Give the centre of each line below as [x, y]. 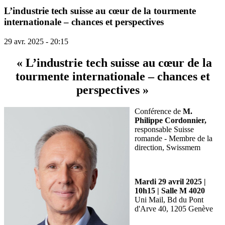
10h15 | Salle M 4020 [170, 190]
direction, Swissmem [167, 147]
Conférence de [159, 111]
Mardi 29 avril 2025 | [170, 181]
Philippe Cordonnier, [171, 120]
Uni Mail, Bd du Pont [169, 199]
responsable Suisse [164, 129]
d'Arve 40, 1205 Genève [174, 208]
